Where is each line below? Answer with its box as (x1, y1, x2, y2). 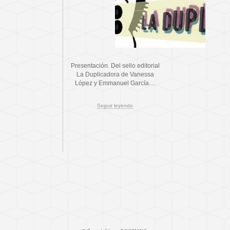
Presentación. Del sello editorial (70, 63, 160, 69)
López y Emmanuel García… (75, 80, 155, 86)
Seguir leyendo (97, 103, 133, 108)
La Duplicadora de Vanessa (76, 71, 154, 78)
